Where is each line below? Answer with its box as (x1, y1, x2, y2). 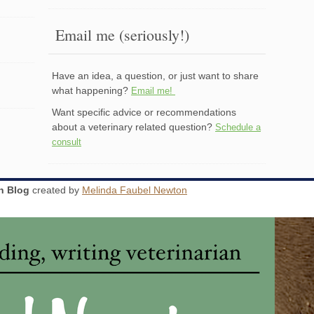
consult (52, 136, 81, 147)
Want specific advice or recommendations (52, 106, 236, 118)
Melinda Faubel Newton (82, 184, 187, 196)
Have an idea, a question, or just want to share (52, 69, 259, 81)
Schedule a (215, 121, 261, 132)
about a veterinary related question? (52, 121, 215, 132)
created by (29, 184, 82, 196)
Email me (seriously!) (55, 24, 189, 45)
